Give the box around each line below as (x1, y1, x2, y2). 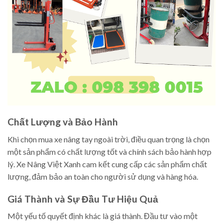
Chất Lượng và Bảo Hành (7, 116, 118, 128)
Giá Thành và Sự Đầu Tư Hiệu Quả (7, 193, 158, 205)
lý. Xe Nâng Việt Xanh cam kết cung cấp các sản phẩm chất (7, 159, 207, 169)
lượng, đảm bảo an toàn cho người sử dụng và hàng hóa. (7, 171, 198, 181)
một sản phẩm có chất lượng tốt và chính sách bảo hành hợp (7, 146, 212, 156)
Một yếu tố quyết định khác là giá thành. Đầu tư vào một (7, 211, 198, 221)
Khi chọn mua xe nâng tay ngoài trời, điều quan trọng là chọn (7, 134, 210, 144)
